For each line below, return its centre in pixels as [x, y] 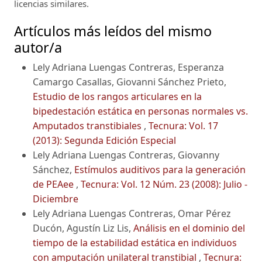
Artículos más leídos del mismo [113, 31]
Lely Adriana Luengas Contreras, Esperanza [128, 68]
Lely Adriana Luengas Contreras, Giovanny [126, 155]
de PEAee [54, 185]
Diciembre [56, 199]
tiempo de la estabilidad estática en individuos [135, 243]
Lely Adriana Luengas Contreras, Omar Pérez [132, 214]
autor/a [38, 48]
